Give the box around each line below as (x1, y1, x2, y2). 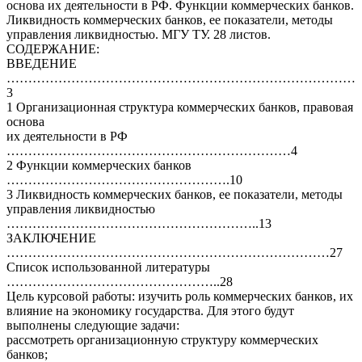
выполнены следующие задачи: (6, 318, 179, 333)
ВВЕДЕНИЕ (6, 57, 77, 71)
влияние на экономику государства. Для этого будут (6, 304, 294, 318)
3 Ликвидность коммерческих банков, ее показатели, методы (6, 187, 343, 202)
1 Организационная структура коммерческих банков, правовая (6, 100, 353, 115)
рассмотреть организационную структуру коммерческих (6, 333, 318, 347)
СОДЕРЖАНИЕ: (6, 42, 99, 57)
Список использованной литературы (6, 260, 210, 275)
